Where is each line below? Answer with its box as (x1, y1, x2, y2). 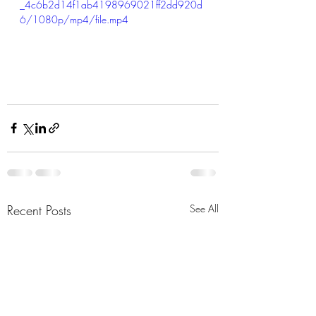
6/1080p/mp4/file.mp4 (20, 13, 128, 26)
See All (190, 201, 219, 215)
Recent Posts (7, 201, 71, 219)
